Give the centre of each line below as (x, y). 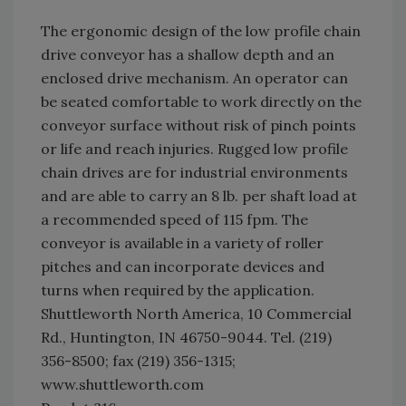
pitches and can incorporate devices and (183, 266)
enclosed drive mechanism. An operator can (194, 78)
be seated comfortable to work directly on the (201, 101)
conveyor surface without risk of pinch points (198, 125)
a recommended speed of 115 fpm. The (174, 219)
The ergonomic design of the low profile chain (201, 31)
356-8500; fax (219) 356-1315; (138, 361)
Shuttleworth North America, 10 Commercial (196, 314)
